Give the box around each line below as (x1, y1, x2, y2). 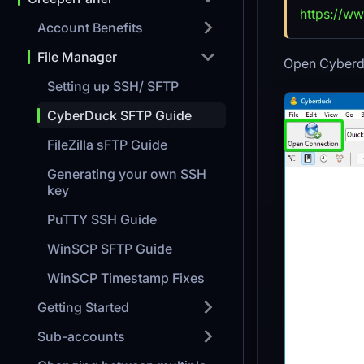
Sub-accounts (37, 328, 125, 344)
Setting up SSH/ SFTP (47, 78, 179, 94)
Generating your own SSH (47, 166, 206, 182)
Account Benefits (37, 19, 143, 36)
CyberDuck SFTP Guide (47, 107, 192, 123)
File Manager (37, 49, 117, 65)
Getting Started (37, 299, 129, 315)
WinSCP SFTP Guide (47, 240, 172, 257)
